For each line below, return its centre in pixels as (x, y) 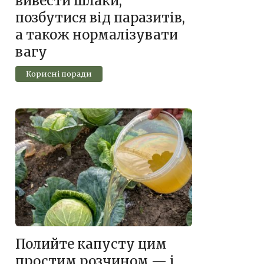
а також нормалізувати (97, 35)
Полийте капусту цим (91, 244)
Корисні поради (59, 73)
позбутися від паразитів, (100, 18)
